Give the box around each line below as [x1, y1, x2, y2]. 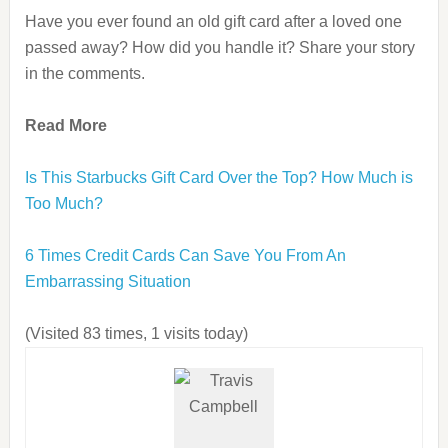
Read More [24, 117, 107, 134]
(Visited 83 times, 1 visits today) [24, 325, 248, 342]
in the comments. [24, 65, 145, 82]
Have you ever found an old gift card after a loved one [24, 13, 402, 30]
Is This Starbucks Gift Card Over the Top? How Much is [24, 169, 413, 186]
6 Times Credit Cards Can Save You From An [24, 247, 346, 264]
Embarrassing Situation [24, 273, 191, 290]
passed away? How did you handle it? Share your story [24, 39, 415, 56]
